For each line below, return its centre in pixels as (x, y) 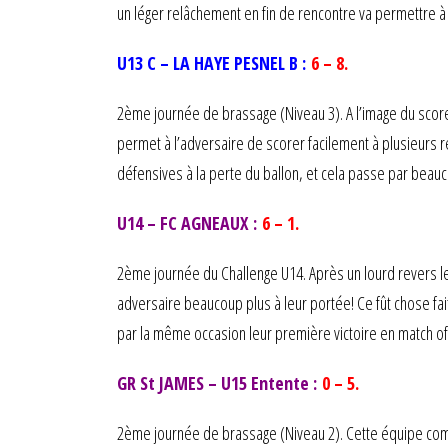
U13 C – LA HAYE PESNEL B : (214, 63)
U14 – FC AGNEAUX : (189, 223)
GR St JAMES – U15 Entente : (219, 383)
